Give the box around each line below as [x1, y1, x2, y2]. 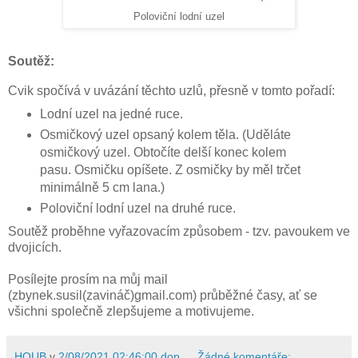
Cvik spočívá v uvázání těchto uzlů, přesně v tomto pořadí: [8, 83, 335, 97]
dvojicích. [8, 240, 62, 254]
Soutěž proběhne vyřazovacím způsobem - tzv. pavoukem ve [8, 224, 350, 238]
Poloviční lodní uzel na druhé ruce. [39, 201, 236, 215]
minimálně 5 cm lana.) [39, 180, 165, 194]
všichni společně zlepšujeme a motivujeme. [8, 304, 257, 318]
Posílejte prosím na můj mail [8, 272, 168, 286]
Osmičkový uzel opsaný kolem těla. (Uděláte [39, 127, 291, 141]
